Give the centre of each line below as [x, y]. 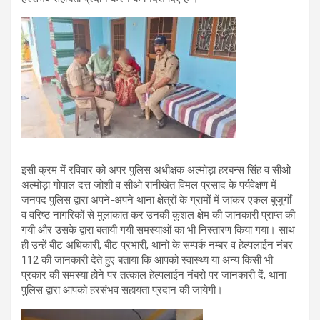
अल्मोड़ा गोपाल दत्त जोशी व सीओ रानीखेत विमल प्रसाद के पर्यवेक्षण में [149, 185]
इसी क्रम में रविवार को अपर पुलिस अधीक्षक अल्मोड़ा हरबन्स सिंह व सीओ [156, 170]
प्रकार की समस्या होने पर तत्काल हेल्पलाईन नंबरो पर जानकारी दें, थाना [154, 275]
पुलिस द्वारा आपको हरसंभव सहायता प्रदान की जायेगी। [122, 290]
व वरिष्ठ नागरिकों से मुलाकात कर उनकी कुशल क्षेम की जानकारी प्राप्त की [158, 215]
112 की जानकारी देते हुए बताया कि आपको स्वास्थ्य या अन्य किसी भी [147, 260]
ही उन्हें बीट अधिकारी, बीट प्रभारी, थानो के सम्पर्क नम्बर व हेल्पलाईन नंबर [157, 245]
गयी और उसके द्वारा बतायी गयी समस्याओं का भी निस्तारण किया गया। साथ [158, 230]
